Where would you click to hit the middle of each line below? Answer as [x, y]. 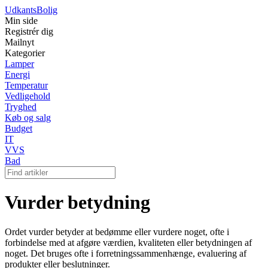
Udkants [21, 10]
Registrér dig [29, 31]
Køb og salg [28, 118]
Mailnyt [19, 42]
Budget [19, 128]
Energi [17, 74]
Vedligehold [28, 96]
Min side [21, 21]
